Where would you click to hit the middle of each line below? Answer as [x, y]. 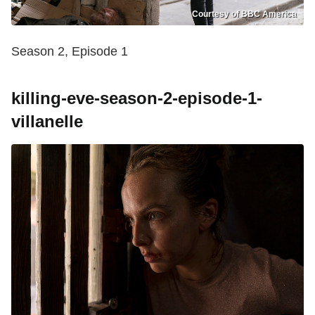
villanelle [47, 122]
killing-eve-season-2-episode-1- [137, 98]
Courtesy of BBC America [244, 14]
